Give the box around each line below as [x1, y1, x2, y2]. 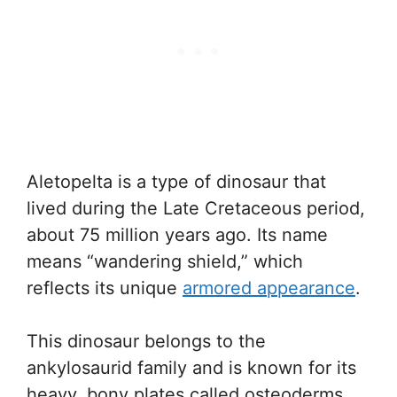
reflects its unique [27, 276, 183, 299]
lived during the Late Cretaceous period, [27, 197, 365, 219]
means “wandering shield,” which [27, 250, 303, 272]
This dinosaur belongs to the [27, 330, 266, 352]
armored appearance [183, 276, 355, 299]
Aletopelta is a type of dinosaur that [27, 170, 326, 192]
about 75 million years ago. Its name [27, 223, 328, 245]
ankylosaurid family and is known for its [27, 356, 356, 378]
